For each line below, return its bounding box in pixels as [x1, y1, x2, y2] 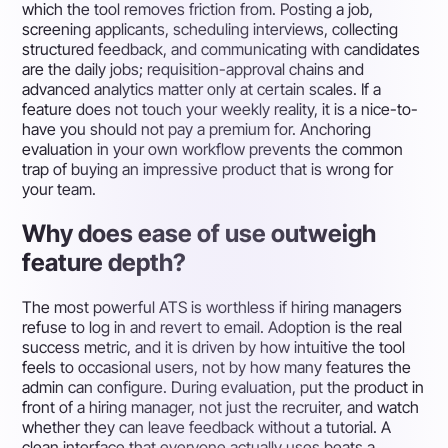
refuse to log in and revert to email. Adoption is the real [22, 316, 403, 337]
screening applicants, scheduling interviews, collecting [22, 19, 399, 40]
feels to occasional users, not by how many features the [22, 356, 412, 377]
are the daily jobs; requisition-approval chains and [22, 59, 365, 80]
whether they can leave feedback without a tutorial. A [22, 416, 392, 437]
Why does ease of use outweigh [22, 218, 377, 248]
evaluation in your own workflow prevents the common [22, 139, 404, 160]
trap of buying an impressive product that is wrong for [22, 159, 394, 180]
